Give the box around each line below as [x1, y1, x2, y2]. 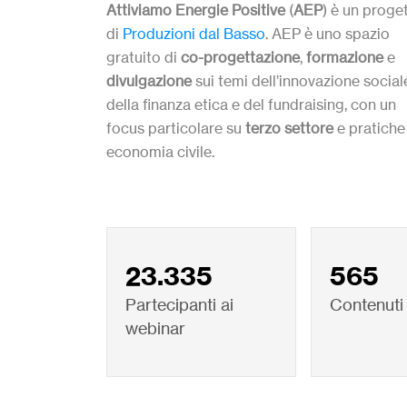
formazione [306, 47, 383, 66]
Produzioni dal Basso [123, 24, 265, 43]
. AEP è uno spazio [265, 24, 390, 43]
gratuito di [106, 47, 181, 66]
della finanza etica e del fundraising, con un [106, 94, 396, 114]
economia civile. [106, 142, 214, 161]
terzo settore [245, 118, 333, 137]
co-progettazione [181, 47, 300, 66]
